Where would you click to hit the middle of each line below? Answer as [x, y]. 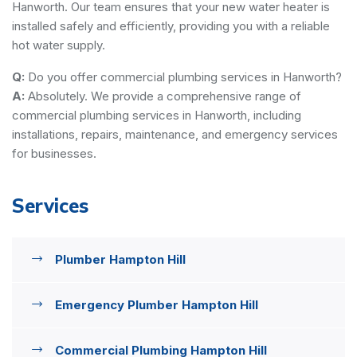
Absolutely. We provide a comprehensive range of [163, 96]
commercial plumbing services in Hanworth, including [157, 115]
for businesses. [54, 153]
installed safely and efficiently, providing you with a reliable [171, 25]
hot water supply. [59, 45]
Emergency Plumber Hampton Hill [157, 304]
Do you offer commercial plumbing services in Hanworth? [183, 76]
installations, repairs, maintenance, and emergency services [175, 134]
